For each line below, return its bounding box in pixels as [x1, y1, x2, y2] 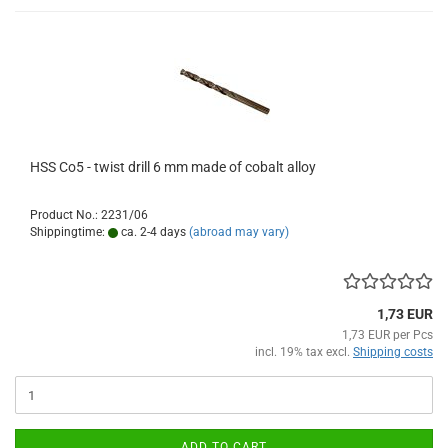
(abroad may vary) [189, 225, 289, 240]
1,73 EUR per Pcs [342, 328, 433, 343]
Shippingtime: [30, 225, 108, 240]
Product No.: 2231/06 [30, 208, 148, 223]
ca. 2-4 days [118, 225, 186, 240]
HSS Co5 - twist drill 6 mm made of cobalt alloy [30, 159, 316, 176]
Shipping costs [353, 345, 433, 360]
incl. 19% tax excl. [255, 345, 353, 360]
